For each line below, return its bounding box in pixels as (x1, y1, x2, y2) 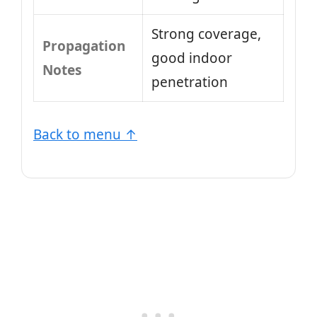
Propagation (42, 37, 125, 55)
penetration (151, 73, 228, 91)
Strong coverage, (151, 25, 261, 43)
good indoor (151, 49, 232, 67)
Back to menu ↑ (33, 125, 137, 144)
